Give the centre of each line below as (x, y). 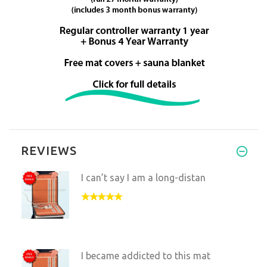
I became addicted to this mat (146, 255)
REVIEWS (49, 150)
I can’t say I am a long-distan (143, 177)
